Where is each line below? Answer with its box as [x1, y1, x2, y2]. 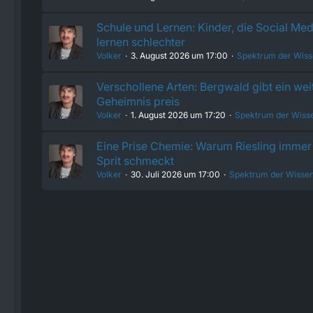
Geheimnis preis [96, 94, 180, 108]
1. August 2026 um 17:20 [131, 110, 226, 120]
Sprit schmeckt [96, 154, 174, 168]
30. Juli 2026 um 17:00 [131, 169, 220, 180]
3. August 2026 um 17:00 [131, 50, 228, 61]
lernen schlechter [96, 35, 185, 49]
